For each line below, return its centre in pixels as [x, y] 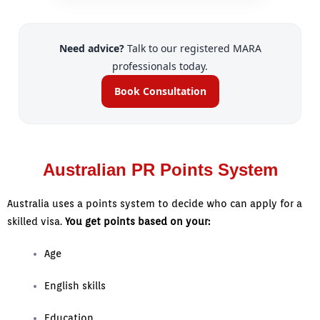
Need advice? [91, 49]
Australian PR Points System [160, 170]
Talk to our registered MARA [192, 49]
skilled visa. [36, 222]
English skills [75, 286]
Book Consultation [160, 91]
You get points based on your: [137, 222]
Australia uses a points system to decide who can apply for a [155, 204]
